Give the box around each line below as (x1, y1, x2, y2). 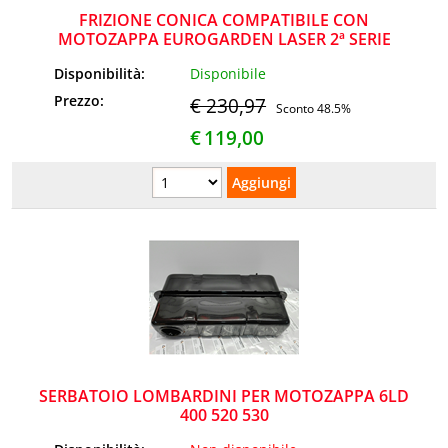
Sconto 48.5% (276, 101, 352, 116)
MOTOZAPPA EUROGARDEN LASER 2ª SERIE (57, 28, 391, 51)
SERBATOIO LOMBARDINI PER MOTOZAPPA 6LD (39, 385, 409, 407)
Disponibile (190, 64, 267, 83)
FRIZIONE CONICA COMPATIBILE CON (79, 9, 369, 32)
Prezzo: (54, 91, 109, 110)
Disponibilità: (54, 64, 150, 83)
